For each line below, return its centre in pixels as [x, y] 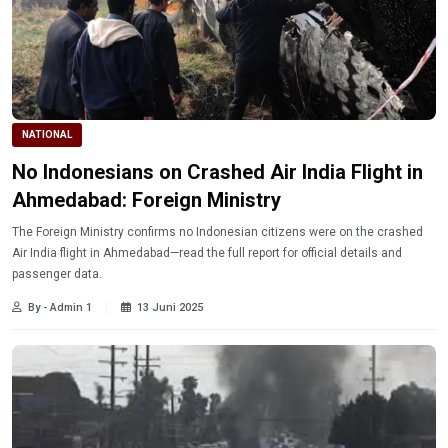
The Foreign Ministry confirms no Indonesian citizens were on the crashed [217, 231]
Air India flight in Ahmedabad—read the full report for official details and [207, 252]
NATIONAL [47, 135]
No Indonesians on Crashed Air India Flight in [217, 171]
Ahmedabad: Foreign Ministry [146, 199]
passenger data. [57, 273]
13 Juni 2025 [170, 307]
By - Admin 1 [60, 307]
